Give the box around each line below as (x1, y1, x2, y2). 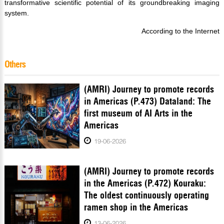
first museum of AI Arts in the (84, 107, 193, 119)
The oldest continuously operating (84, 189, 209, 201)
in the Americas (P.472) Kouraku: (84, 177, 206, 189)
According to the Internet (141, 27, 220, 35)
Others (4, 58, 25, 70)
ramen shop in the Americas (84, 201, 188, 213)
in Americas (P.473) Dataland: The (84, 95, 211, 107)
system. (4, 9, 29, 17)
